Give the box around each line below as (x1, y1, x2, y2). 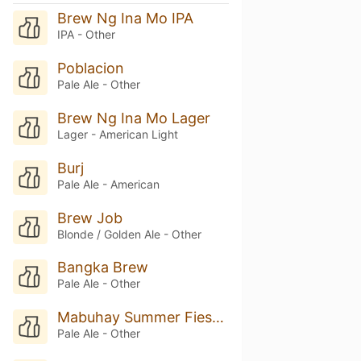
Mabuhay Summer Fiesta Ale (211, 309, 224, 326)
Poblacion (56, 59, 124, 77)
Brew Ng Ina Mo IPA (56, 10, 193, 27)
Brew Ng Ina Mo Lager (56, 109, 210, 127)
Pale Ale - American (56, 176, 160, 191)
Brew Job (56, 209, 122, 226)
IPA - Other (56, 27, 115, 41)
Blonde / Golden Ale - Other (56, 226, 201, 241)
